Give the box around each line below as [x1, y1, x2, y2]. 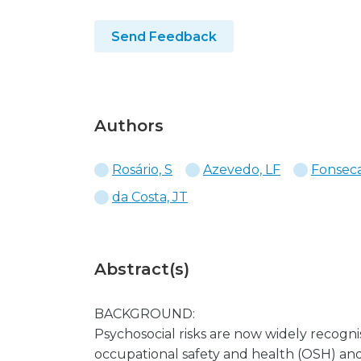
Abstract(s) [94, 259, 189, 279]
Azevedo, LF [203, 162, 280, 177]
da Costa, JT [112, 189, 188, 205]
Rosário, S [112, 162, 172, 177]
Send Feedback [111, 29, 217, 44]
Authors [94, 116, 164, 135]
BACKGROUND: [94, 306, 195, 322]
